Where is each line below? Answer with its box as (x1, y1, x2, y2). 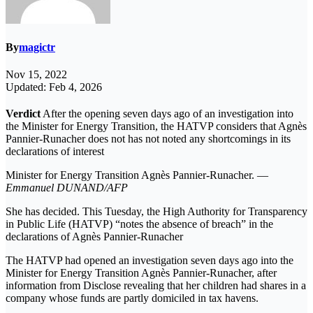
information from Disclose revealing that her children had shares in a (6, 279, 306, 292)
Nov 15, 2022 (6, 68, 67, 81)
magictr (19, 41, 55, 54)
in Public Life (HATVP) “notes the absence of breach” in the (6, 218, 273, 231)
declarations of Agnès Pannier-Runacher (6, 231, 183, 243)
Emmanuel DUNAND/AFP (6, 182, 128, 194)
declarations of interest (6, 145, 104, 158)
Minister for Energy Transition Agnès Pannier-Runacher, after (6, 267, 277, 279)
